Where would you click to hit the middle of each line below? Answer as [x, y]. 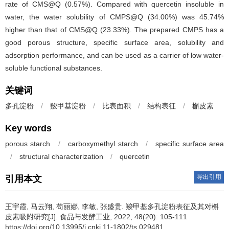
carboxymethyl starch [103, 144]
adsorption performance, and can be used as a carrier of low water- [114, 55]
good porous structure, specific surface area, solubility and [114, 42]
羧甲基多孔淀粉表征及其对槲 [172, 207]
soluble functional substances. [54, 68]
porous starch [28, 144]
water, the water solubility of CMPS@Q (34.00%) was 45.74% [114, 17]
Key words [28, 128]
